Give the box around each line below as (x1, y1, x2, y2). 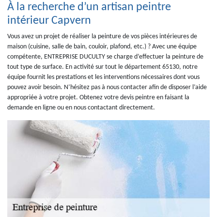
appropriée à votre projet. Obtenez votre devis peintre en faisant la (7, 94, 189, 101)
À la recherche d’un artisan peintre (7, 1, 171, 13)
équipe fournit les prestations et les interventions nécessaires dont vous (7, 74, 200, 81)
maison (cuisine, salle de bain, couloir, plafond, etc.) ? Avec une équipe (7, 43, 197, 50)
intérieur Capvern (7, 15, 91, 27)
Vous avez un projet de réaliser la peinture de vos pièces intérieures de (7, 33, 197, 40)
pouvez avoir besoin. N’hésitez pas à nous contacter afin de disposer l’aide (7, 84, 207, 91)
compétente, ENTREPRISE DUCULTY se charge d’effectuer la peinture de (7, 53, 203, 61)
